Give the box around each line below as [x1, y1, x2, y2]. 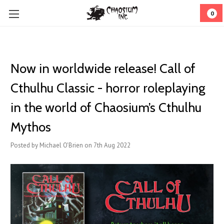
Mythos [10, 119, 51, 135]
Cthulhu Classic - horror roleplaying [10, 80, 205, 96]
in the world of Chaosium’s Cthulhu [10, 99, 201, 115]
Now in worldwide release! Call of [10, 60, 195, 76]
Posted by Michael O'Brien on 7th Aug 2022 [10, 141, 130, 149]
